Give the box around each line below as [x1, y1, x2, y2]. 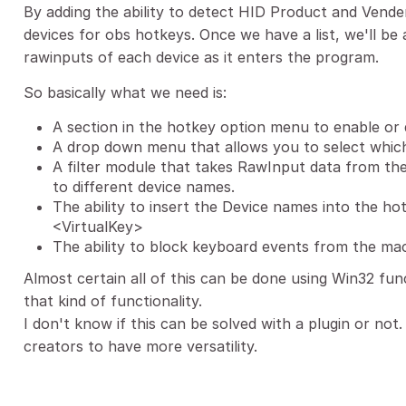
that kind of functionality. [24, 292, 202, 310]
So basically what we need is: [24, 83, 227, 101]
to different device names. [53, 178, 235, 196]
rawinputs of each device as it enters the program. [24, 48, 379, 66]
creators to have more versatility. [24, 337, 257, 355]
